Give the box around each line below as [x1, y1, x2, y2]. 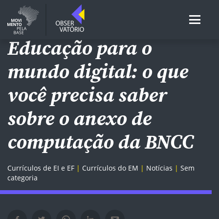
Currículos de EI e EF [7, 163, 74, 173]
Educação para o [7, 35, 152, 61]
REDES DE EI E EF [7, 21, 58, 29]
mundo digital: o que [7, 58, 188, 85]
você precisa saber [7, 82, 167, 108]
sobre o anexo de [7, 105, 152, 131]
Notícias [146, 163, 173, 173]
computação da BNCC [7, 129, 194, 155]
